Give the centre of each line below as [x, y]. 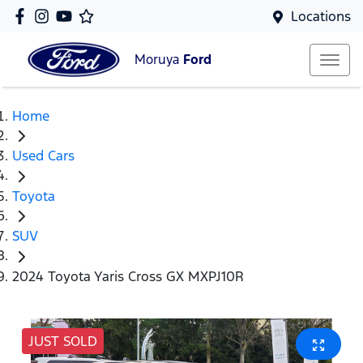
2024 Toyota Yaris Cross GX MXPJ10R [128, 276]
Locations [321, 16]
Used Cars [43, 156]
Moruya [159, 60]
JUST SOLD [63, 341]
